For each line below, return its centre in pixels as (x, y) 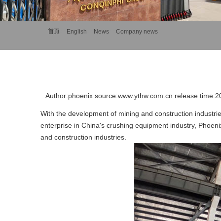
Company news (137, 32)
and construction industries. (83, 137)
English (77, 32)
